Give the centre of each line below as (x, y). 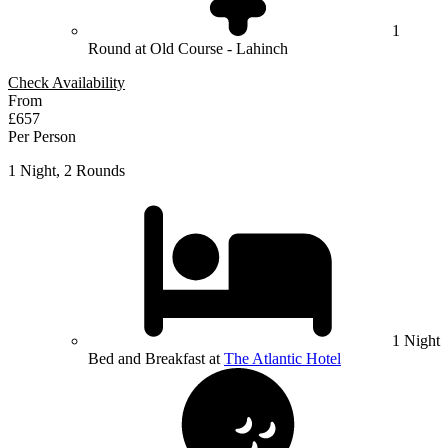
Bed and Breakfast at (156, 359)
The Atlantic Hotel (282, 359)
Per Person (42, 137)
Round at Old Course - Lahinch (188, 49)
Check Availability (66, 83)
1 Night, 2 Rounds (66, 171)
